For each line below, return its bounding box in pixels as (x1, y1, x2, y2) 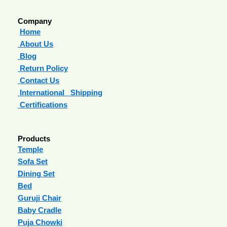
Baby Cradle (18, 206, 61, 214)
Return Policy (18, 64, 68, 73)
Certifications (18, 101, 67, 109)
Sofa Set (18, 157, 48, 166)
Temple (18, 145, 43, 154)
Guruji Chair (18, 194, 61, 202)
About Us (18, 40, 53, 49)
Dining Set (18, 169, 55, 178)
